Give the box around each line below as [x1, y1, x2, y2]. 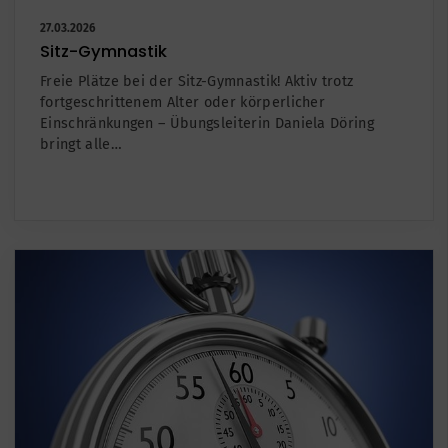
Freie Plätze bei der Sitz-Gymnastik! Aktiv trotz [40, 72, 354, 90]
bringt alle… [40, 135, 122, 153]
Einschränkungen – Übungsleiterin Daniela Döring [40, 114, 375, 132]
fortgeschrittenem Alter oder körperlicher [40, 93, 326, 111]
